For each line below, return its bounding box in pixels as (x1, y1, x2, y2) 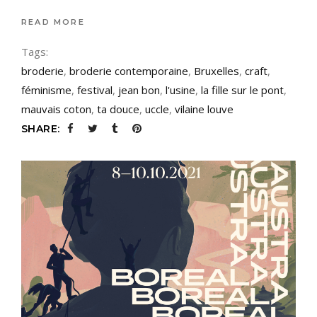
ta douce (97, 101, 139, 116)
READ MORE (21, 17, 85, 28)
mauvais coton (21, 101, 91, 116)
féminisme (21, 82, 71, 97)
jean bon (118, 82, 160, 97)
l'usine (166, 82, 195, 97)
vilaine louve (175, 101, 234, 116)
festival (77, 82, 113, 97)
